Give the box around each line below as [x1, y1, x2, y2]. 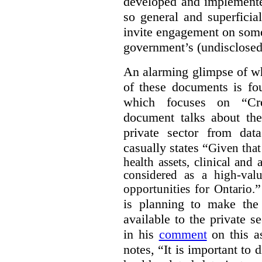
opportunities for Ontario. [123, 182, 255, 196]
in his [123, 227, 159, 242]
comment [158, 227, 207, 242]
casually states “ [123, 140, 209, 156]
